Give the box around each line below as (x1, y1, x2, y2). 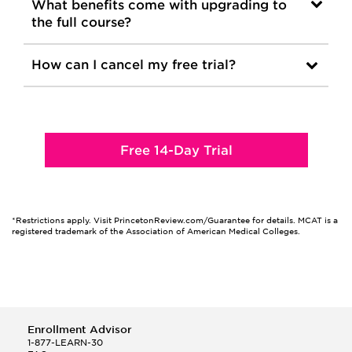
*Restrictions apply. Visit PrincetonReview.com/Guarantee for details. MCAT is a (12, 215, 338, 225)
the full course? (31, 15, 131, 31)
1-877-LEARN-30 (27, 337, 103, 349)
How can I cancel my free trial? (31, 57, 236, 73)
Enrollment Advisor (27, 324, 132, 336)
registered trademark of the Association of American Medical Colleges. (12, 226, 300, 236)
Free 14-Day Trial (119, 143, 233, 159)
